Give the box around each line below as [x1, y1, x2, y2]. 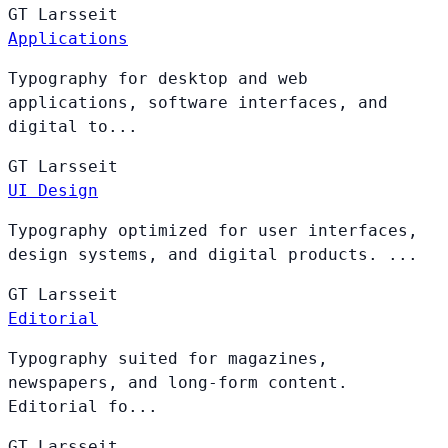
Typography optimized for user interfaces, [8, 220, 418, 240]
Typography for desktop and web [8, 68, 308, 88]
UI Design [8, 180, 98, 200]
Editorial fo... [8, 396, 158, 416]
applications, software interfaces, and [8, 92, 388, 112]
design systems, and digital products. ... [8, 244, 418, 264]
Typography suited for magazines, [8, 348, 328, 368]
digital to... [8, 116, 138, 136]
